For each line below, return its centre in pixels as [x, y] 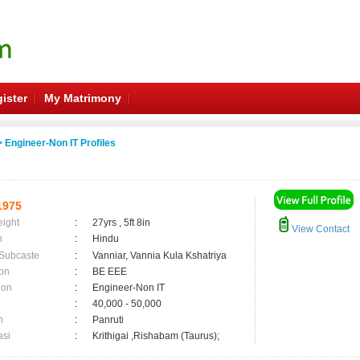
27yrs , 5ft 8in [121, 223]
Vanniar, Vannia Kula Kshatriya [160, 256]
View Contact [319, 229]
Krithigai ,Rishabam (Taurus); [156, 336]
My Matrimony [83, 98]
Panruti [110, 320]
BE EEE [110, 272]
